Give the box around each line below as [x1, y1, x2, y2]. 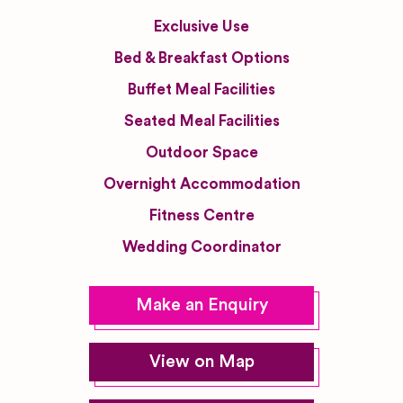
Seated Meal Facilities [123, 113, 280, 129]
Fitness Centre [148, 208, 255, 223]
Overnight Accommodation [103, 176, 300, 192]
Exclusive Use [154, 19, 249, 34]
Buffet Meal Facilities [128, 82, 275, 97]
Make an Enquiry [135, 296, 268, 314]
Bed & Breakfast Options [113, 50, 290, 66]
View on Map [148, 353, 255, 371]
